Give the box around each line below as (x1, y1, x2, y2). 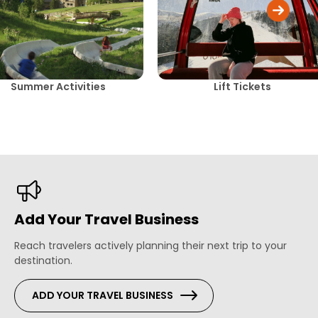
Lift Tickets (214, 79, 272, 94)
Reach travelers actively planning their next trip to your (13, 238, 287, 253)
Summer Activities (10, 79, 106, 94)
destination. (13, 253, 72, 268)
